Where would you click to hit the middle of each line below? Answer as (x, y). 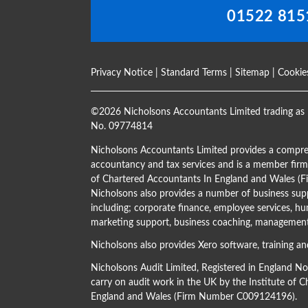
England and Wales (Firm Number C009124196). (194, 297)
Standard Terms (194, 73)
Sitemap (252, 73)
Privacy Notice (122, 73)
